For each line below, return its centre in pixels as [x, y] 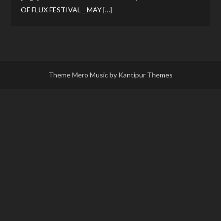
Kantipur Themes [146, 74]
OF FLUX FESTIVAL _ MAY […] [67, 9]
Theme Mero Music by [83, 74]
